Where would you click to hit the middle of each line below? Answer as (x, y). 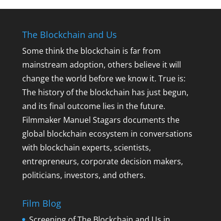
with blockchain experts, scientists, (86, 147)
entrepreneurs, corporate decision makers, (102, 161)
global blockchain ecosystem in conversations (107, 134)
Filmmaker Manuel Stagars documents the (101, 120)
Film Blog (41, 203)
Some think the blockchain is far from (91, 51)
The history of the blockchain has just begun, (105, 92)
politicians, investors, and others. (84, 175)
